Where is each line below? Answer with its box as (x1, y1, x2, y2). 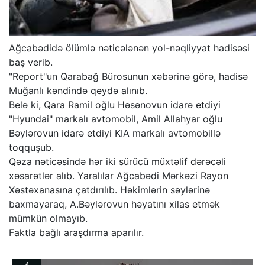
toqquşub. (9, 141, 54, 154)
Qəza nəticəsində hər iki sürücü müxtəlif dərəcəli (9, 156, 226, 168)
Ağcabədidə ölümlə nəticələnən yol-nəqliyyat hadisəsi (9, 42, 250, 54)
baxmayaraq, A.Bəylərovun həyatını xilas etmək (9, 198, 220, 211)
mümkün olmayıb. (9, 212, 88, 225)
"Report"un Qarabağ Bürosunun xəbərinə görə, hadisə (9, 70, 248, 83)
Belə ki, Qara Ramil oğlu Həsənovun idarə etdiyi (9, 99, 221, 111)
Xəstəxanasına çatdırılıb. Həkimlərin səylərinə (9, 184, 210, 196)
